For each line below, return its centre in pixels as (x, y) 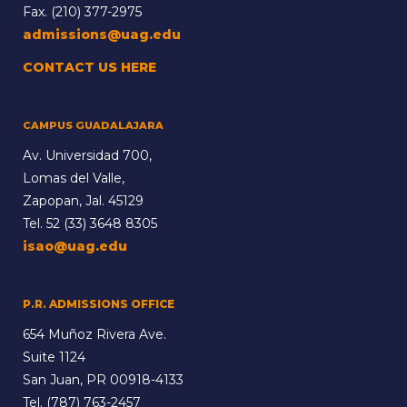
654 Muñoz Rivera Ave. (94, 335)
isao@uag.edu (75, 247)
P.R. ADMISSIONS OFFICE (99, 304)
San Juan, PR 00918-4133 (103, 380)
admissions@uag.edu (102, 35)
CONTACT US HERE (89, 68)
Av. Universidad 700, (87, 156)
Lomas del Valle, (74, 179)
